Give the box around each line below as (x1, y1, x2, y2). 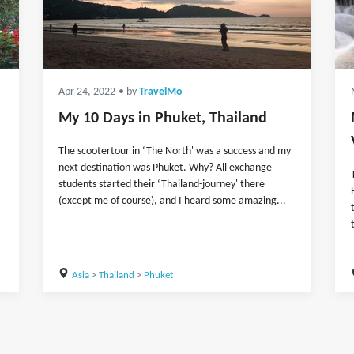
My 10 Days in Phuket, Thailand (58, 111, 267, 126)
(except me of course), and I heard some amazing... (58, 195, 286, 207)
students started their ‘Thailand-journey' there (58, 179, 265, 190)
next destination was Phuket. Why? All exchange (58, 162, 272, 174)
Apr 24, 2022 (58, 87, 115, 97)
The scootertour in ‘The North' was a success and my (58, 145, 291, 157)
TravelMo (139, 87, 183, 97)
